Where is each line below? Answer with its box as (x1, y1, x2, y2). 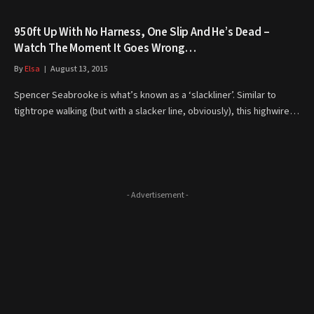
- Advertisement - (126, 189, 189, 201)
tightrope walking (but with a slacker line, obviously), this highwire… (14, 104, 299, 118)
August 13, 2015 (50, 63, 108, 75)
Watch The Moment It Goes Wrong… (14, 40, 196, 57)
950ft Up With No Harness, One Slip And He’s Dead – (14, 24, 270, 41)
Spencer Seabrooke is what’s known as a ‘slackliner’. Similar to (14, 88, 276, 102)
